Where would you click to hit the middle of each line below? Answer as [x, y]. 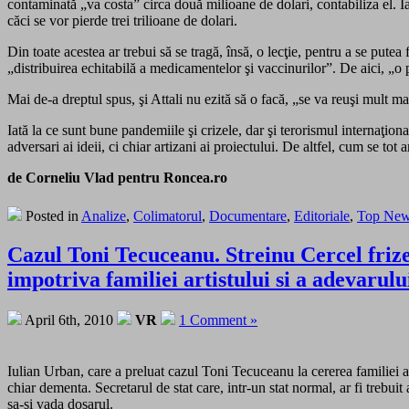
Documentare [248, 216]
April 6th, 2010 [69, 320]
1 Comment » [218, 320]
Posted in [52, 216]
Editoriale [322, 216]
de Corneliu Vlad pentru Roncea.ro [117, 178]
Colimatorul [168, 216]
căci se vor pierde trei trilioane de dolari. [122, 21]
